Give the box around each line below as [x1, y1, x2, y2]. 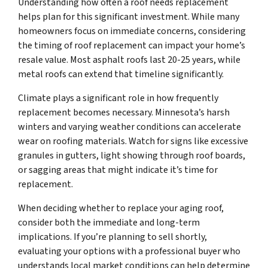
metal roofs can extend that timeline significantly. [18, 68, 224, 81]
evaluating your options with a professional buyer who [18, 245, 240, 258]
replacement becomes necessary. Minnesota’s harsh [18, 106, 230, 120]
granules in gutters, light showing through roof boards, [18, 149, 245, 163]
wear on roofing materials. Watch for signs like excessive [18, 135, 248, 148]
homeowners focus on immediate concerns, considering [18, 25, 246, 38]
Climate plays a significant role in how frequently [18, 92, 218, 105]
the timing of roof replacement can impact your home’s [18, 39, 245, 53]
